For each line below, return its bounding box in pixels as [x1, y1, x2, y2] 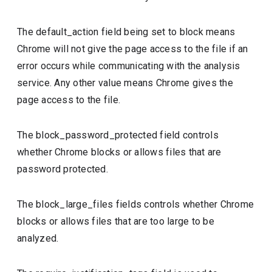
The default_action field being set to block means [17, 26, 236, 38]
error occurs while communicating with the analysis [17, 60, 240, 72]
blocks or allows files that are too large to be [17, 216, 214, 227]
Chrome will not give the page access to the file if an [17, 43, 248, 55]
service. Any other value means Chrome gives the [17, 77, 233, 89]
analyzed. [17, 233, 59, 244]
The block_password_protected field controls [17, 129, 219, 141]
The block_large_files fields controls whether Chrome [17, 199, 254, 210]
